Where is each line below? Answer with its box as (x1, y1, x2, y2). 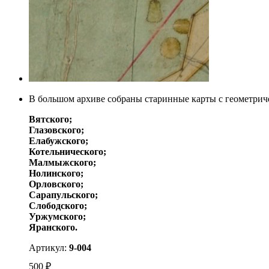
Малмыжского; (29, 157, 96, 168)
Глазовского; (29, 125, 84, 136)
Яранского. (29, 222, 77, 233)
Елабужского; (29, 136, 88, 147)
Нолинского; (29, 168, 83, 179)
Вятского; (29, 114, 72, 125)
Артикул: (29, 243, 69, 253)
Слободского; (29, 201, 87, 211)
